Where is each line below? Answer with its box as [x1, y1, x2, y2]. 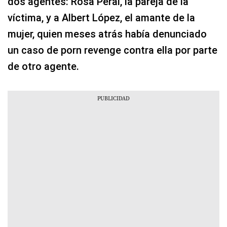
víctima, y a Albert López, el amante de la [8, 11, 195, 24]
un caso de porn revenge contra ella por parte [8, 44, 217, 56]
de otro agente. [8, 60, 79, 72]
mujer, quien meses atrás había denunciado [8, 27, 207, 40]
